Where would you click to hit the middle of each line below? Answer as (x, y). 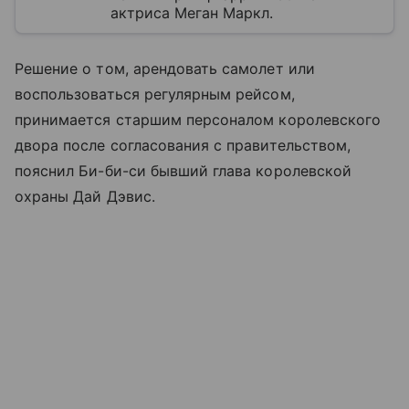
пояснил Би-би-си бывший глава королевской (183, 170)
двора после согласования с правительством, (183, 145)
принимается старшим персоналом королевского (198, 119)
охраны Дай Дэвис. (85, 196)
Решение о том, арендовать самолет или (165, 68)
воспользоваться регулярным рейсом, (155, 94)
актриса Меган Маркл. (192, 12)
